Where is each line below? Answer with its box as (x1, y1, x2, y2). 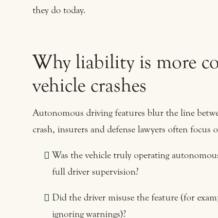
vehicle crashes (33, 74, 147, 97)
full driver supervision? (52, 166, 139, 177)
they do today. (33, 4, 86, 16)
